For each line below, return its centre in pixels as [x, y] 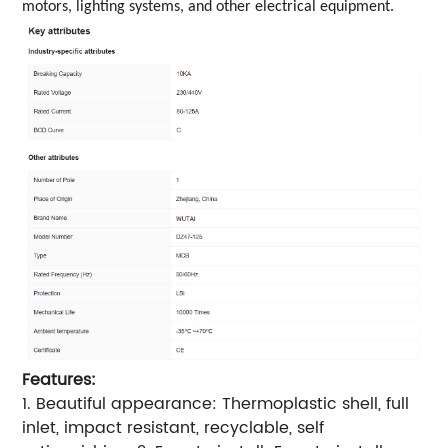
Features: [59, 380]
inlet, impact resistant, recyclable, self [173, 428]
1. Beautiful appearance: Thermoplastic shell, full [216, 404]
